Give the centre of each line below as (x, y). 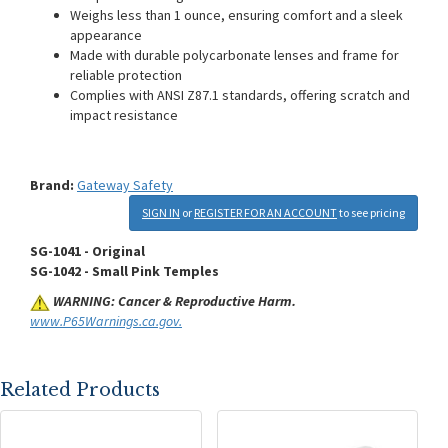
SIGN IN (161, 212)
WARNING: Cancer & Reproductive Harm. (174, 301)
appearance (106, 35)
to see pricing (372, 212)
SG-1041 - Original (87, 251)
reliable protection (126, 75)
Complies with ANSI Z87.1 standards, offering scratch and (240, 95)
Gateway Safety (125, 185)
